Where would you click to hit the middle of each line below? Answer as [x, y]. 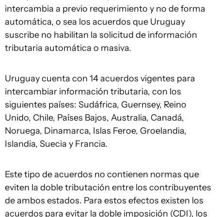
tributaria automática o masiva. [69, 48]
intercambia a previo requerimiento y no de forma [105, 9]
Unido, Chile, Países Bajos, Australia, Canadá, [94, 118]
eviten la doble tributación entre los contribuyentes [108, 187]
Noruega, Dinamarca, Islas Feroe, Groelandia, [96, 131]
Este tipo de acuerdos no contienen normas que [102, 174]
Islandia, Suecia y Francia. [57, 144]
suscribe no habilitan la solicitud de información [101, 35]
